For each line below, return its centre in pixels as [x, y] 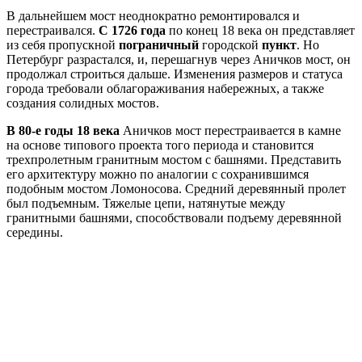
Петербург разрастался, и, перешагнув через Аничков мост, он [179, 59]
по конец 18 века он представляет [260, 30]
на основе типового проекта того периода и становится [160, 145]
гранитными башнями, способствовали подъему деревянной [174, 217]
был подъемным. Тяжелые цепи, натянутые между [146, 203]
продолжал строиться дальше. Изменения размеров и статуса [175, 74]
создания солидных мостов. [83, 103]
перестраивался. [53, 30]
